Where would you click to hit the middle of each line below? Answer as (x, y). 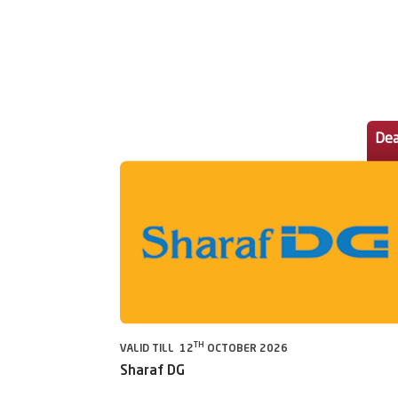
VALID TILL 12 (157, 349)
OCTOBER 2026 (246, 349)
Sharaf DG (152, 371)
